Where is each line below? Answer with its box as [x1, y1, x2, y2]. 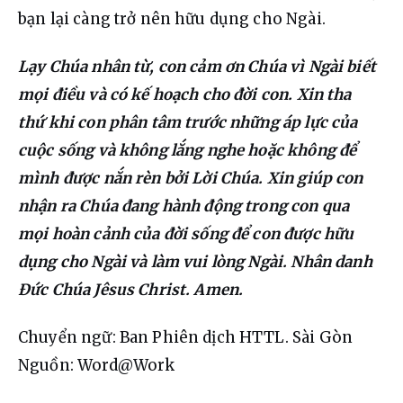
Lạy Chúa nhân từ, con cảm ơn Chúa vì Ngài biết [18, 57, 381, 77]
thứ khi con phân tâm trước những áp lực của [18, 112, 362, 133]
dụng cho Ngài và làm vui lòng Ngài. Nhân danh [18, 252, 376, 273]
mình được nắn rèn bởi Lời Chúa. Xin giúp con [18, 168, 367, 189]
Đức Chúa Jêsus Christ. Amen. [18, 280, 244, 300]
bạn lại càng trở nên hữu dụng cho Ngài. [18, 9, 326, 30]
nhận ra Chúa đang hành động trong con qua [18, 196, 354, 217]
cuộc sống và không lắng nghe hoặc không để [18, 140, 361, 161]
